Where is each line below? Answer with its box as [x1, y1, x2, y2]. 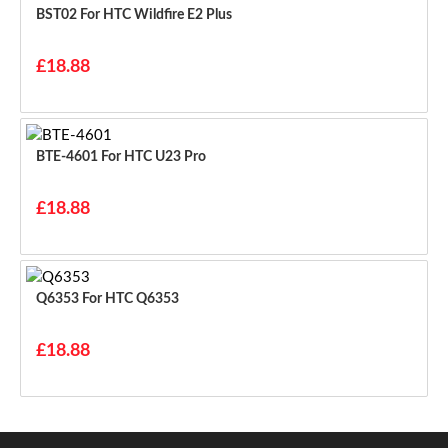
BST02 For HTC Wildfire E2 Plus [80, 8, 232, 23]
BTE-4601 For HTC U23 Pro [101, 150, 206, 165]
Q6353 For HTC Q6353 [82, 292, 179, 307]
